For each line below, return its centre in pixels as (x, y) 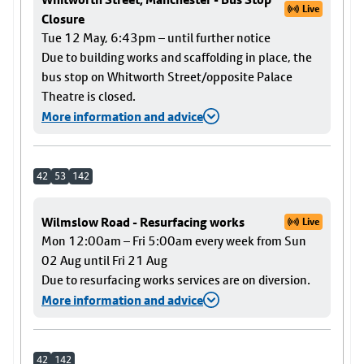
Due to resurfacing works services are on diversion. (176, 280)
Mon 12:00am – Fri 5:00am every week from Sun (174, 241)
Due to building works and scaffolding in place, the (177, 57)
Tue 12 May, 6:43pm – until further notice (156, 38)
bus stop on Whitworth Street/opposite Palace (167, 77)
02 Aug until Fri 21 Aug (104, 260)
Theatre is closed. (89, 96)
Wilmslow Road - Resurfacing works (143, 222)
